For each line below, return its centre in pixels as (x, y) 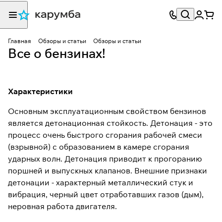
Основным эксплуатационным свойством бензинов (107, 111)
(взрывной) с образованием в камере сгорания (99, 147)
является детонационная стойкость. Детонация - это (110, 123)
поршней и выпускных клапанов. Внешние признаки (108, 170)
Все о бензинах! (57, 53)
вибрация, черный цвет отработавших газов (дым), (106, 194)
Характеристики (40, 91)
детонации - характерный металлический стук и (101, 182)
